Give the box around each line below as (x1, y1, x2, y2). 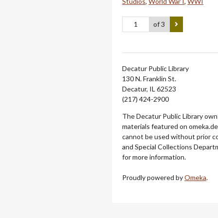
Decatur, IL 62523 (122, 84, 176, 93)
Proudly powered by (122, 173, 184, 182)
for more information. (122, 152, 186, 161)
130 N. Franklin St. (122, 74, 176, 83)
